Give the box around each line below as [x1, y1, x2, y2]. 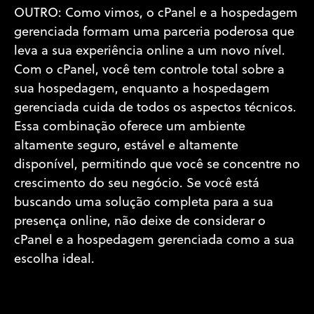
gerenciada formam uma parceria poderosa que [14, 25, 294, 40]
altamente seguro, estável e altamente [14, 138, 238, 153]
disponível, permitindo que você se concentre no [14, 157, 300, 172]
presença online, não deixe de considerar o [14, 214, 266, 229]
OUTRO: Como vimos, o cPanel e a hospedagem [14, 6, 298, 21]
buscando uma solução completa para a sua [14, 195, 273, 210]
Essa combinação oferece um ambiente [14, 119, 245, 135]
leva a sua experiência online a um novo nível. [14, 43, 285, 59]
